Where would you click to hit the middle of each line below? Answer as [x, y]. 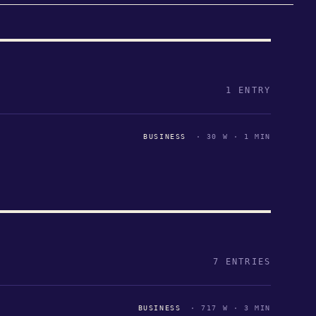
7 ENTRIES [242, 261]
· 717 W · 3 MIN [228, 308]
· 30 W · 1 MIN [231, 136]
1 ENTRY [248, 90]
